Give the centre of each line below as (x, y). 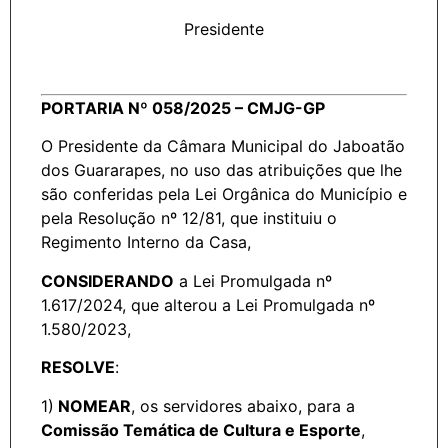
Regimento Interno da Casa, (146, 242)
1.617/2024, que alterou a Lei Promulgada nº (208, 304)
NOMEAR (92, 405)
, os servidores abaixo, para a (243, 405)
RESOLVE (78, 367)
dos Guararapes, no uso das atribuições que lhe (221, 170)
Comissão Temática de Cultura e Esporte (201, 429)
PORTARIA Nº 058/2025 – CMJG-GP (183, 107)
